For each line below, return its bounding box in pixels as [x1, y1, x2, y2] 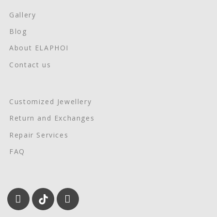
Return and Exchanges [9, 113, 95, 123]
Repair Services [9, 130, 69, 139]
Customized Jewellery [9, 97, 92, 107]
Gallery [9, 10, 36, 19]
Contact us [9, 60, 51, 69]
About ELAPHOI [9, 43, 69, 53]
